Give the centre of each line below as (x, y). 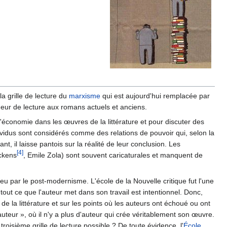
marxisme (85, 96)
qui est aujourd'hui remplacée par (155, 96)
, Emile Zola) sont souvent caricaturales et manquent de (113, 155)
